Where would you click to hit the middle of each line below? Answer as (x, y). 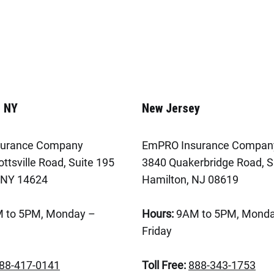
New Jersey (171, 108)
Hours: (157, 214)
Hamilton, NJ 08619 (190, 180)
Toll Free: (164, 265)
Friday (157, 231)
